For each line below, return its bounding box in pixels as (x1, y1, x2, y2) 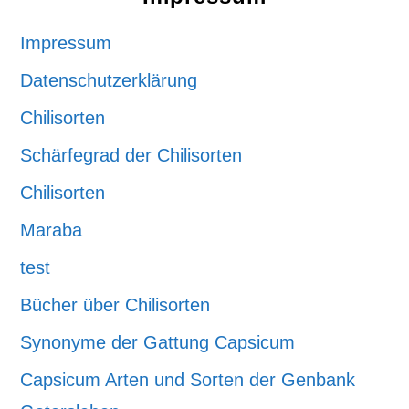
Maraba (20, 220, 83, 240)
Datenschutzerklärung (20, 70, 198, 90)
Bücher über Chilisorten (20, 295, 211, 315)
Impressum (20, 33, 112, 53)
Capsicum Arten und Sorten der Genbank (20, 370, 356, 390)
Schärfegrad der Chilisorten (20, 145, 243, 165)
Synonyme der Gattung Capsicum (20, 332, 296, 352)
